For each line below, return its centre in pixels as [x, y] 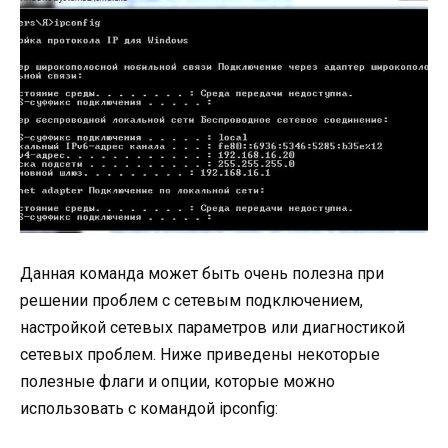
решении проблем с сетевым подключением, [191, 301]
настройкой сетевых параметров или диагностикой [212, 328]
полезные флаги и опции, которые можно [177, 382]
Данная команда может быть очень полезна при [202, 274]
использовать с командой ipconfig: [149, 409]
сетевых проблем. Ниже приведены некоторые [200, 355]
